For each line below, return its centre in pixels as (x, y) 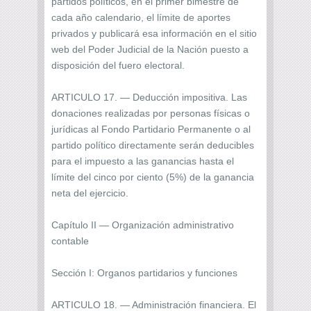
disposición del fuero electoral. (118, 65)
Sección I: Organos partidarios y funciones (144, 272)
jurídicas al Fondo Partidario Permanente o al (151, 129)
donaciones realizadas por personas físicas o (151, 113)
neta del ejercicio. (90, 193)
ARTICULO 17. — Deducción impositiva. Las (149, 97)
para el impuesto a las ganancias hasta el (143, 161)
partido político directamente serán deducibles (153, 145)
